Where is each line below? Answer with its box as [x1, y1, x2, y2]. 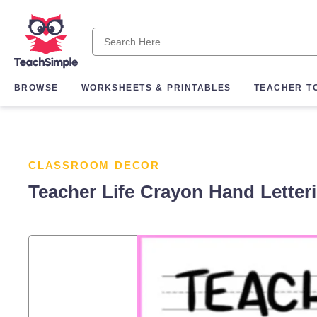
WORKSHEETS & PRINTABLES [81, 83, 231, 93]
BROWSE [14, 83, 59, 93]
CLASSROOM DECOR [28, 159, 160, 171]
